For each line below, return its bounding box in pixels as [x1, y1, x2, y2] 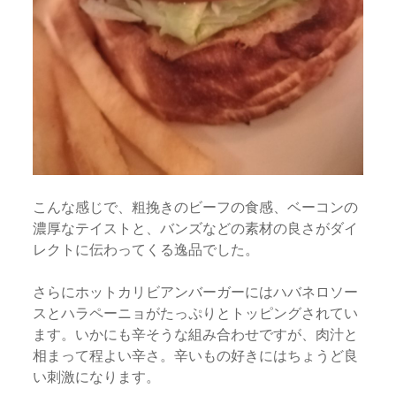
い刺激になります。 [33, 366, 161, 386]
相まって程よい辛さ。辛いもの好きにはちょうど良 [33, 345, 359, 365]
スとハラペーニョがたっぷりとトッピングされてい [33, 302, 359, 323]
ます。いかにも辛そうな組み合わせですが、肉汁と [33, 324, 359, 344]
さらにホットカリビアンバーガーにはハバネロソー [33, 281, 359, 301]
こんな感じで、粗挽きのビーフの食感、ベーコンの [33, 196, 359, 217]
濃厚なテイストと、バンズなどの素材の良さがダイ [33, 217, 359, 238]
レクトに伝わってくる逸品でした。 [33, 239, 260, 259]
